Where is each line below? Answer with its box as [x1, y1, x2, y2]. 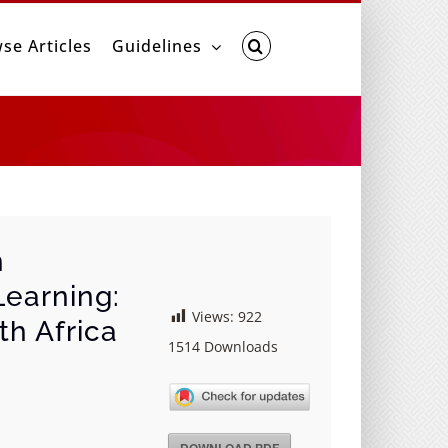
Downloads [200, 336, 279, 356]
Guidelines [111, 35, 202, 57]
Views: [192, 306, 235, 326]
